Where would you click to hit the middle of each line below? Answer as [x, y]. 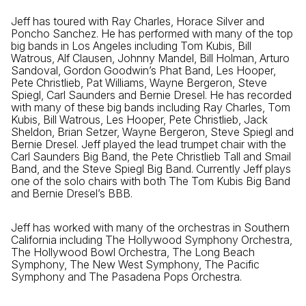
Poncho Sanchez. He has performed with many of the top [152, 33]
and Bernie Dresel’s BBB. [72, 193]
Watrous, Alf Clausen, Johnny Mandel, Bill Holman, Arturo [150, 58]
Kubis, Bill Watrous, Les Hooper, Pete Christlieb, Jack [139, 119]
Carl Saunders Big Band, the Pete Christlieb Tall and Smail [151, 156]
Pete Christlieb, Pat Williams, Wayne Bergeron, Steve [139, 82]
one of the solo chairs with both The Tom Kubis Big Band [151, 181]
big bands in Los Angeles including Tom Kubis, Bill [131, 45]
